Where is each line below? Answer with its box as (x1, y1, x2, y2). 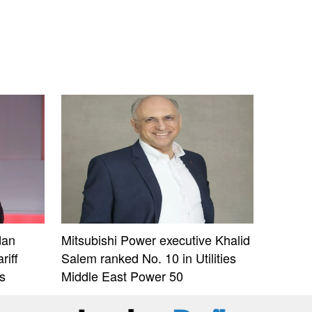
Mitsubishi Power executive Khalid (61, 231, 250, 249)
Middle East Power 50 (61, 267, 183, 285)
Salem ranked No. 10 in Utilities (61, 249, 236, 267)
